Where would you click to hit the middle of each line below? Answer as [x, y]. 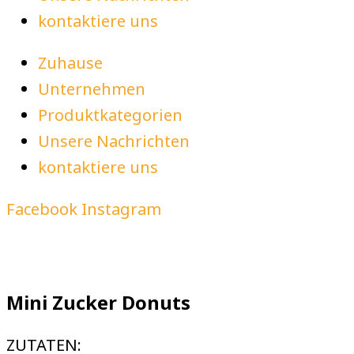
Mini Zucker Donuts [98, 302]
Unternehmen [92, 88]
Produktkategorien [110, 115]
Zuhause [70, 62]
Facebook [42, 209]
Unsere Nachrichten [114, 141]
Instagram [121, 209]
